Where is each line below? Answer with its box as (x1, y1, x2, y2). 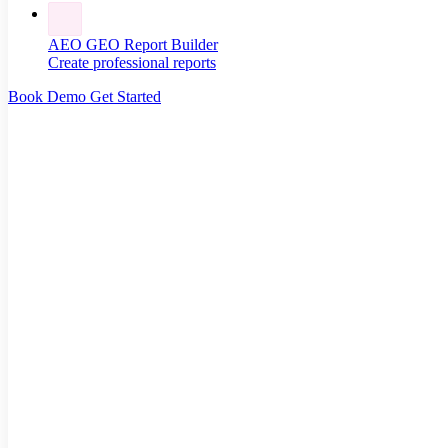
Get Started (90, 88, 161, 105)
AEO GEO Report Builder (48, 36, 218, 53)
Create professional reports (48, 54, 216, 71)
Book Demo (8, 88, 90, 105)
